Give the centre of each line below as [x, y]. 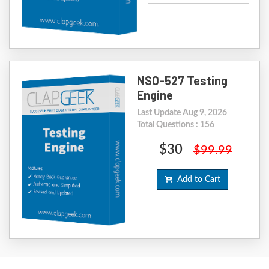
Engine [155, 95]
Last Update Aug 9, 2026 [182, 113]
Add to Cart [197, 180]
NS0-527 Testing [182, 81]
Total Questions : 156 [175, 125]
